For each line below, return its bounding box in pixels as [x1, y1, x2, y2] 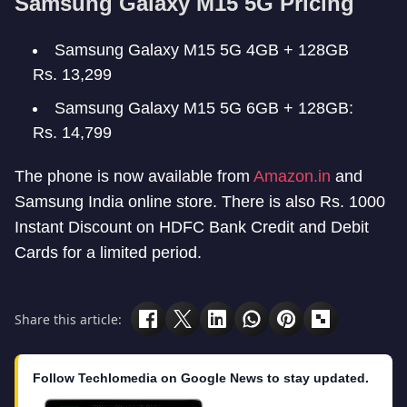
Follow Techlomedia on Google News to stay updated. [33, 371, 369, 385]
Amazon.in [253, 167, 331, 185]
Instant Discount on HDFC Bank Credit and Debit [15, 218, 369, 236]
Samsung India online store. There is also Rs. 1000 [15, 193, 385, 211]
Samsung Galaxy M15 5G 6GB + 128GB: [55, 99, 353, 117]
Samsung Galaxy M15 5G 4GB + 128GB [55, 41, 349, 59]
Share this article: [15, 310, 122, 328]
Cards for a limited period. [15, 243, 202, 262]
